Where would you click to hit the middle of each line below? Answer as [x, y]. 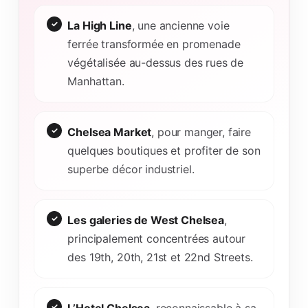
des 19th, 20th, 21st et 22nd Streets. [160, 257]
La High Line [100, 25]
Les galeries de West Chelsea [146, 220]
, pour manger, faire [201, 132]
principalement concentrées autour [157, 238]
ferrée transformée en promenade [154, 44]
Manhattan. [96, 81]
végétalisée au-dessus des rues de [156, 62]
